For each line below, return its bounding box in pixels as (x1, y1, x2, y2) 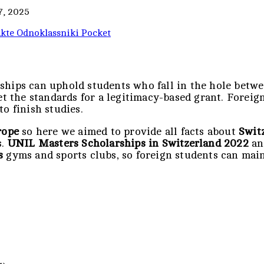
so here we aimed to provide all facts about (19, 125, 239, 137)
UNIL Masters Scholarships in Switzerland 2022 (7, 137, 249, 149)
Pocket (81, 28, 111, 39)
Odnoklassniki (16, 28, 79, 39)
